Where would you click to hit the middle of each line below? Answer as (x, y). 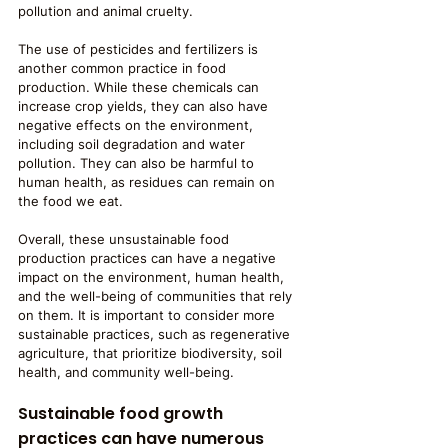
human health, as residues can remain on (148, 182)
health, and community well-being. (126, 372)
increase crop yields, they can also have (145, 106)
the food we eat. (70, 201)
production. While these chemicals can (140, 87)
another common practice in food (124, 68)
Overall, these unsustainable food (125, 239)
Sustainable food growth (122, 413)
